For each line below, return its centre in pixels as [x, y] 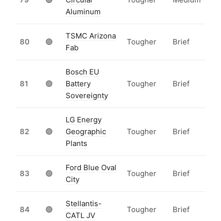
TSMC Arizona [91, 36]
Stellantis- [84, 204]
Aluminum [83, 12]
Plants [76, 144]
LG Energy [84, 120]
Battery [78, 84]
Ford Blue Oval [91, 168]
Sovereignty [87, 96]
